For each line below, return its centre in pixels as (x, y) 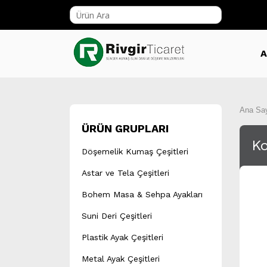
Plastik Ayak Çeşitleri (122, 237)
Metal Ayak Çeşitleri (121, 259)
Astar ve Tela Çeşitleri (125, 173)
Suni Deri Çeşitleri (117, 216)
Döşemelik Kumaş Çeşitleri (135, 151)
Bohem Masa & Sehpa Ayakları (142, 194)
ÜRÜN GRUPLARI (125, 128)
